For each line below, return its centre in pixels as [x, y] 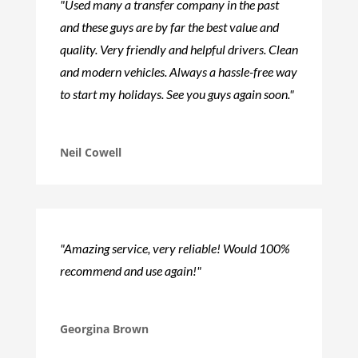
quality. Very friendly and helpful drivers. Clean [179, 49]
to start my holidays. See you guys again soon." [177, 93]
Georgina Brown [104, 328]
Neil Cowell [90, 152]
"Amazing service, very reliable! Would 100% [175, 248]
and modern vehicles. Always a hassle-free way [178, 71]
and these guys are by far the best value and [169, 26]
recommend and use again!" [130, 270]
